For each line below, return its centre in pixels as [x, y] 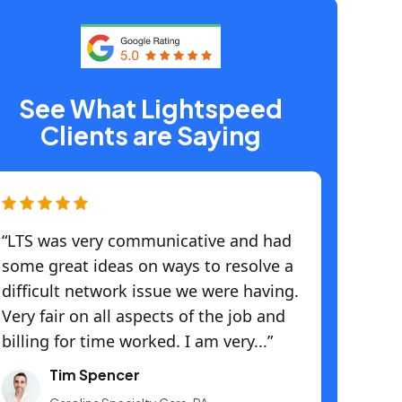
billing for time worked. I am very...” [137, 341]
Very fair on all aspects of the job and [144, 316]
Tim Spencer [95, 375]
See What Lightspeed [150, 108]
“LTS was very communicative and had [147, 240]
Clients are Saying [150, 135]
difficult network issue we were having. [150, 291]
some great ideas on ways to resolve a [148, 266]
